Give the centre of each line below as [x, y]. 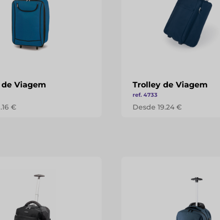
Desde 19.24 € [157, 107]
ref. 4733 [145, 95]
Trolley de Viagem [170, 85]
